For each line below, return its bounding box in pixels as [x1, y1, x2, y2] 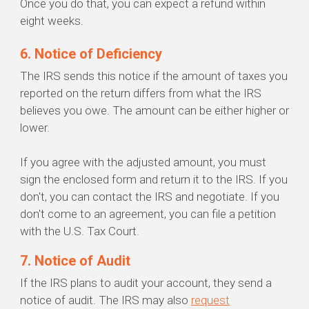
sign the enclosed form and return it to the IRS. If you [20, 172, 288, 187]
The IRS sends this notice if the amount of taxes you [20, 69, 288, 83]
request [191, 293, 230, 308]
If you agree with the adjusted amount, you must [20, 155, 266, 170]
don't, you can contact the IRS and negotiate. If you [20, 190, 279, 204]
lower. [20, 121, 50, 135]
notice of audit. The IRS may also [20, 293, 191, 308]
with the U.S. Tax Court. [20, 224, 139, 239]
